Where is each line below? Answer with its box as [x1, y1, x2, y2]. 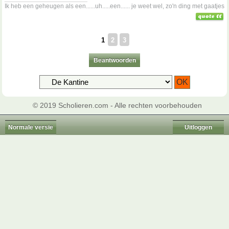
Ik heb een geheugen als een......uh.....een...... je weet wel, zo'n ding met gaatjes [5, 3, 224, 10]
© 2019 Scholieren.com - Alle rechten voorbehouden [32, 102, 202, 109]
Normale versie [8, 124, 53, 131]
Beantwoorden [93, 57, 136, 64]
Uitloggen [185, 124, 212, 131]
